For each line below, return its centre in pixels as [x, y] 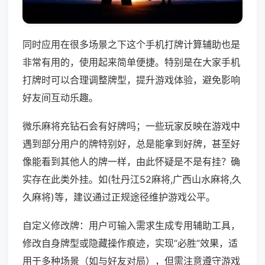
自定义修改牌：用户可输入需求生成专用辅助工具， [131, 226]
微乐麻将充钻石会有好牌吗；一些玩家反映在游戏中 [131, 126]
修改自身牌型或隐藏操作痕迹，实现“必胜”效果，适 [130, 243]
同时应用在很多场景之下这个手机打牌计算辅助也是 [131, 45]
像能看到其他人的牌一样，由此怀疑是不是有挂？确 [131, 162]
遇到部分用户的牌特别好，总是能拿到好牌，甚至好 [131, 144]
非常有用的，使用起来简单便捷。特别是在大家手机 [131, 62]
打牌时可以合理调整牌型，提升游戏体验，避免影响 [131, 80]
